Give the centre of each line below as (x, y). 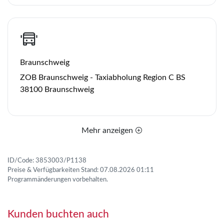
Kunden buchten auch (58, 214)
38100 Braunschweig (57, 89)
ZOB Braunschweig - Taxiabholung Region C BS (103, 77)
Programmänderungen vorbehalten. (58, 179)
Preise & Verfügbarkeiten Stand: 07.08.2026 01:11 (81, 170)
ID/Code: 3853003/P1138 (47, 160)
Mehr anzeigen (108, 130)
